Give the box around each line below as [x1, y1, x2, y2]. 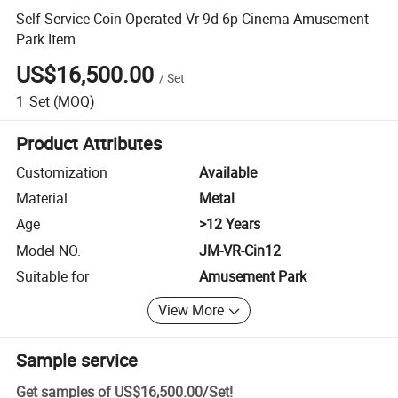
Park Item [16, 28, 76, 49]
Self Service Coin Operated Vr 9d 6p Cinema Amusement [16, 8, 370, 28]
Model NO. [16, 240, 82, 260]
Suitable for [16, 267, 90, 287]
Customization [16, 162, 108, 182]
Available [199, 162, 257, 182]
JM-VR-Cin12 [199, 240, 281, 260]
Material [16, 188, 68, 209]
